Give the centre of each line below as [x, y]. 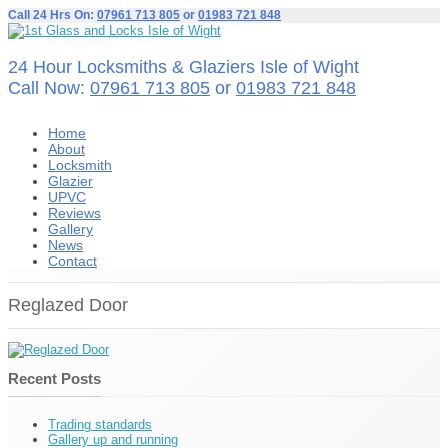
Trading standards [100, 425]
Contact [72, 261]
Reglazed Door [68, 305]
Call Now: [49, 88]
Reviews [74, 213]
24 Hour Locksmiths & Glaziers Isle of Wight [183, 67]
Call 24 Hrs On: [52, 15]
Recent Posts [54, 379]
